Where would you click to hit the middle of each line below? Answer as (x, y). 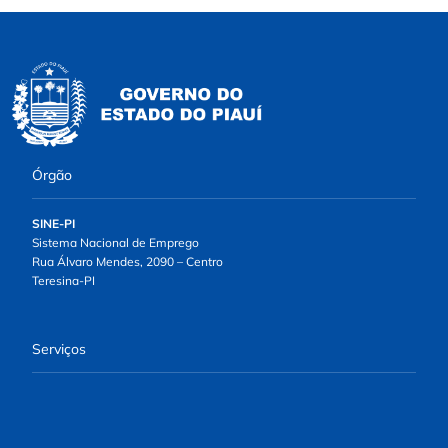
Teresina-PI (63, 280)
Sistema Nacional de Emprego (115, 242)
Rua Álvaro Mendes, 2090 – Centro (127, 261)
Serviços (59, 348)
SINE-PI (53, 223)
